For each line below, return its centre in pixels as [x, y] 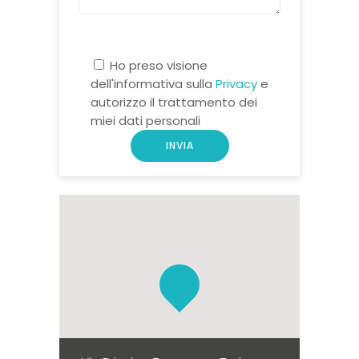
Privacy [236, 84]
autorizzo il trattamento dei [174, 102]
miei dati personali [145, 121]
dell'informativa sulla [153, 84]
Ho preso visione [159, 65]
